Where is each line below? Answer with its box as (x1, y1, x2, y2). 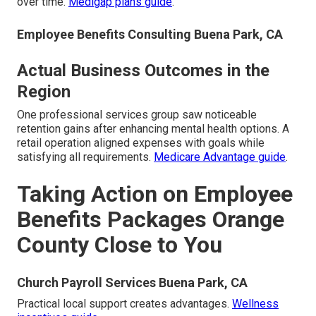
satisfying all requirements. (17, 150, 154, 164)
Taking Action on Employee (17, 181, 293, 208)
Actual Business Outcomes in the (17, 61, 269, 81)
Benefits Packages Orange (17, 206, 284, 233)
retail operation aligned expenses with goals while (17, 136, 265, 150)
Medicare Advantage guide (154, 150, 286, 164)
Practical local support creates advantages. (17, 297, 232, 311)
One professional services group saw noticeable (17, 108, 257, 122)
